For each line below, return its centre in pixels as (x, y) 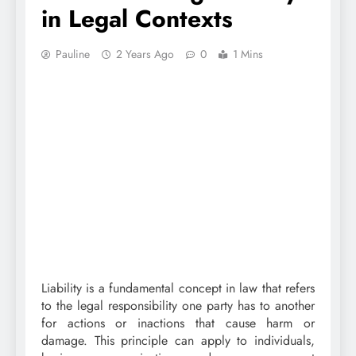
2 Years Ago (145, 54)
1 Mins (248, 54)
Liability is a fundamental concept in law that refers (178, 288)
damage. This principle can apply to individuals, (178, 341)
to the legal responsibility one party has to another (178, 306)
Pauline (73, 54)
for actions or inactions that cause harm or (178, 323)
